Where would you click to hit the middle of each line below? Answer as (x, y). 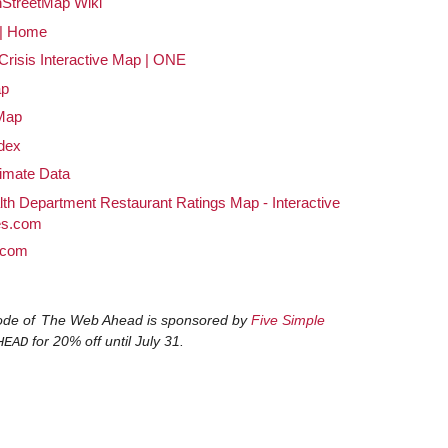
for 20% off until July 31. (105, 341)
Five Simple (287, 320)
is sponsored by (196, 320)
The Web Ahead (91, 320)
